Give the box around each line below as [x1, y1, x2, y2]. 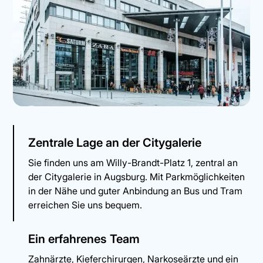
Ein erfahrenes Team [28, 231, 140, 246]
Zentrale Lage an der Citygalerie [28, 135, 201, 150]
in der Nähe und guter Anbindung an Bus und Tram [28, 184, 242, 197]
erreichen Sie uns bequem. [28, 198, 142, 211]
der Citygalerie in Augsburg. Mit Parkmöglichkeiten [28, 170, 245, 183]
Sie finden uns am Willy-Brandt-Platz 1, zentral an [28, 156, 238, 168]
